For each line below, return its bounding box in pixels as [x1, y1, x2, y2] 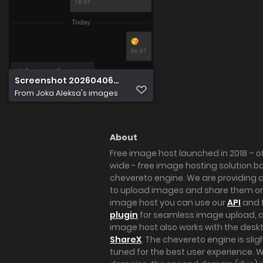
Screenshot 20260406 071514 [15, 74, 143, 86]
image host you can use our [110, 197, 227, 208]
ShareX [110, 234, 141, 245]
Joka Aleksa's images [36, 87, 118, 99]
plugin [110, 209, 138, 221]
